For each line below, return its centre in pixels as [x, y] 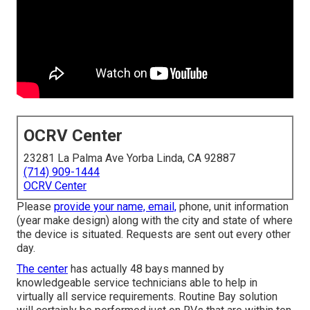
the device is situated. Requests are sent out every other [154, 235]
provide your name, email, [115, 207]
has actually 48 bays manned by [146, 269]
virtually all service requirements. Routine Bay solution [147, 297]
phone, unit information [232, 207]
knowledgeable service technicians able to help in [137, 283]
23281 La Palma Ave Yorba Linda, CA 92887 [129, 158]
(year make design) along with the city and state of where [155, 221]
